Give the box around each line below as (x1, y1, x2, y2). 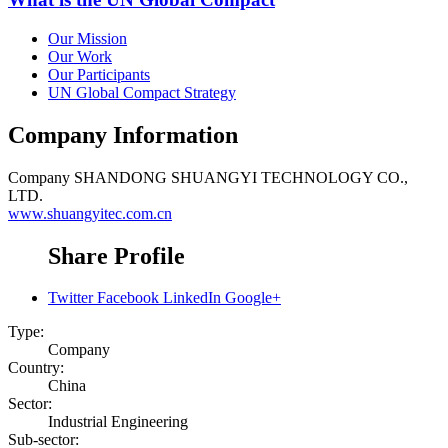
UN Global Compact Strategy (48, 83, 236, 101)
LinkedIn (163, 289, 221, 307)
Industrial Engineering (48, 413, 188, 431)
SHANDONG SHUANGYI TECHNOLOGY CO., (74, 168, 408, 186)
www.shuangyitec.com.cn (8, 204, 172, 222)
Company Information (8, 121, 238, 148)
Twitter (48, 289, 93, 307)
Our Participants (48, 65, 150, 83)
